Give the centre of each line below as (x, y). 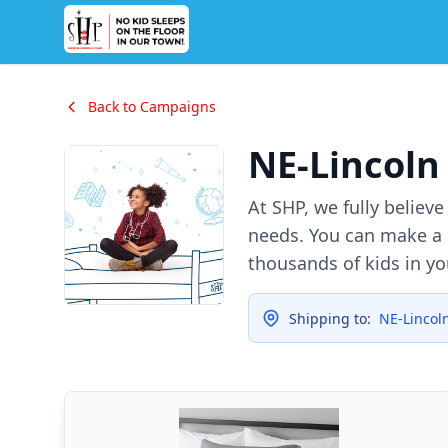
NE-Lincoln (344, 164)
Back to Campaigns (152, 106)
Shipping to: (332, 318)
